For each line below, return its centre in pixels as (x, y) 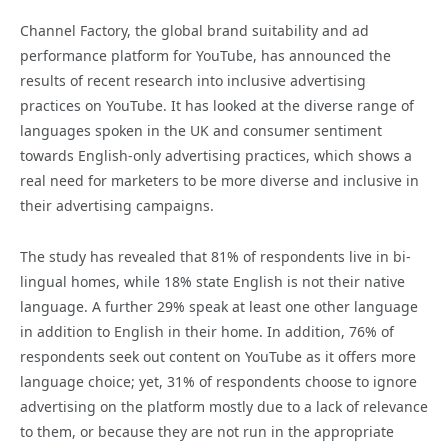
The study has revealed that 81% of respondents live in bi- (215, 257)
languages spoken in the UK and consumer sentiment (201, 131)
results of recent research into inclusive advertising (193, 81)
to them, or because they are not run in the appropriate (207, 432)
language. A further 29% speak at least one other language (219, 307)
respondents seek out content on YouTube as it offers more (218, 357)
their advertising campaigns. (117, 206)
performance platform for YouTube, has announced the (205, 56)
